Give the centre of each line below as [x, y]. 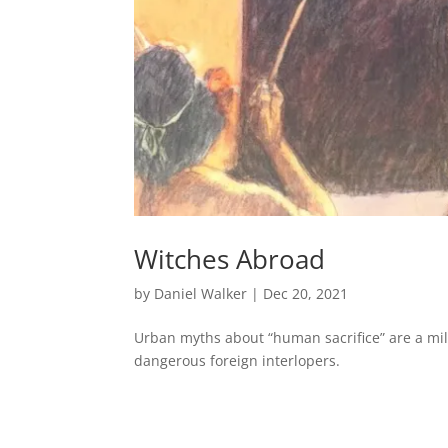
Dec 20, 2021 [306, 294]
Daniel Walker [201, 294]
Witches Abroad [230, 259]
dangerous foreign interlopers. [237, 361]
